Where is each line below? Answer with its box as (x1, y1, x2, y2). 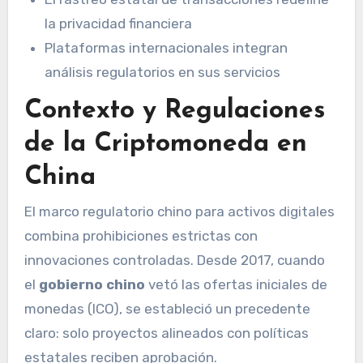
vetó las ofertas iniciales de (144, 276, 327, 293)
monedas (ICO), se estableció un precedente (23, 301, 310, 317)
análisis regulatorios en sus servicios (45, 63, 281, 80)
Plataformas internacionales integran (45, 39, 288, 56)
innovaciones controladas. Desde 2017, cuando (23, 252, 325, 268)
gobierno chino (38, 276, 145, 293)
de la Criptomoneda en (23, 130, 307, 157)
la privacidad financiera (45, 15, 193, 32)
